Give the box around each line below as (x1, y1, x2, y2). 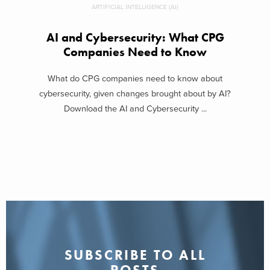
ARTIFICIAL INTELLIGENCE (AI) (92, 2, 178, 11)
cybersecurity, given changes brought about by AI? (39, 89, 231, 99)
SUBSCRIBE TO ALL (64, 246, 206, 264)
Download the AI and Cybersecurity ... (63, 104, 207, 115)
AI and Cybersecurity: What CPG (46, 30, 224, 45)
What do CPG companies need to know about (48, 74, 222, 84)
